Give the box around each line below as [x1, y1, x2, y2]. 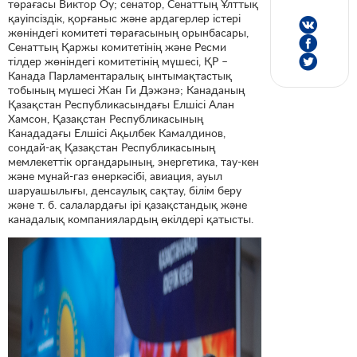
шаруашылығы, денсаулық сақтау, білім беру [8, 182, 241, 197]
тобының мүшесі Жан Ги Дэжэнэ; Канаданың [8, 82, 245, 96]
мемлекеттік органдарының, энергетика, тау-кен [8, 154, 259, 168]
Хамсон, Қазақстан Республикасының [8, 111, 203, 125]
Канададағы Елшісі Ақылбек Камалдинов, [8, 125, 226, 139]
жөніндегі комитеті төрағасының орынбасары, [8, 25, 249, 39]
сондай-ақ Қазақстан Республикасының [8, 139, 215, 154]
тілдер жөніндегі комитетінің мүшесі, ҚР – [8, 53, 228, 68]
